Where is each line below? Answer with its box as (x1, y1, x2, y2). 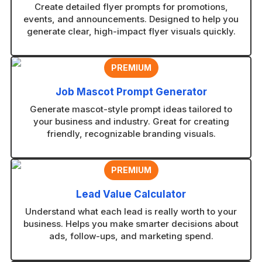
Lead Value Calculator (76, 188, 186, 201)
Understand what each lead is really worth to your (25, 206, 237, 218)
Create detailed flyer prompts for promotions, (34, 1, 228, 13)
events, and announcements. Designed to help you (23, 13, 239, 25)
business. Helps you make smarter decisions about (23, 218, 239, 230)
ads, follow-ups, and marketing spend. (49, 230, 213, 242)
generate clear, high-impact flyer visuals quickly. (26, 26, 236, 37)
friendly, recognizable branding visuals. (46, 128, 216, 140)
